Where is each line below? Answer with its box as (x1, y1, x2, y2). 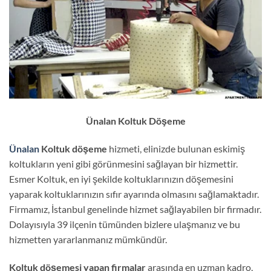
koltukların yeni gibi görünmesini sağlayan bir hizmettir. (9, 158, 238, 170)
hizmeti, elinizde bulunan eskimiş (109, 143, 245, 155)
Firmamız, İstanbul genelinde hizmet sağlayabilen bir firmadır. (9, 203, 261, 215)
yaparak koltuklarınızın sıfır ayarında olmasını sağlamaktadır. (9, 188, 259, 200)
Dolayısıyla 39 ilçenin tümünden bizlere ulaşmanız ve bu (9, 218, 240, 230)
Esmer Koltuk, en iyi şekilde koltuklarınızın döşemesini (9, 173, 233, 185)
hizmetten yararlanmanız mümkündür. (9, 233, 167, 246)
